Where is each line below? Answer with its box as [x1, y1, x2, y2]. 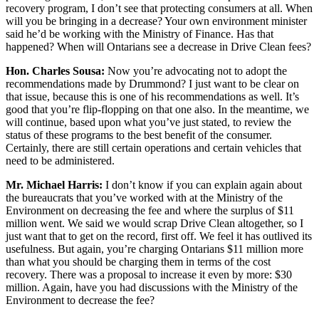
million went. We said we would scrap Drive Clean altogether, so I [6, 217, 303, 230]
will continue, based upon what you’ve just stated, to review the [6, 116, 291, 129]
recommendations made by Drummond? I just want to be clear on [6, 78, 299, 90]
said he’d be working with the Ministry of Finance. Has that [6, 28, 273, 41]
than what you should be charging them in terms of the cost [6, 256, 271, 268]
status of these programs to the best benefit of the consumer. [6, 129, 272, 142]
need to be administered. [6, 155, 115, 167]
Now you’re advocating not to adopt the [105, 65, 287, 78]
